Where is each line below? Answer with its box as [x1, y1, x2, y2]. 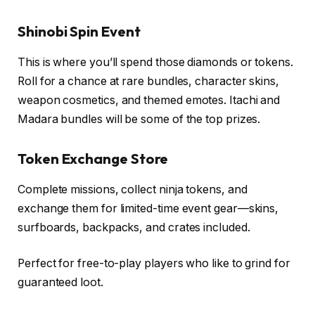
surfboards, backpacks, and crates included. [18, 220, 250, 234]
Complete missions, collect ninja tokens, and [18, 182, 247, 196]
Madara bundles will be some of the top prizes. [18, 112, 261, 126]
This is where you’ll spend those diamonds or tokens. [18, 55, 293, 69]
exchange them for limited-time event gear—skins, [18, 201, 279, 215]
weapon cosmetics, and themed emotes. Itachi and [18, 93, 281, 107]
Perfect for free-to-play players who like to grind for [18, 257, 290, 271]
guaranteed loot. [18, 276, 103, 290]
